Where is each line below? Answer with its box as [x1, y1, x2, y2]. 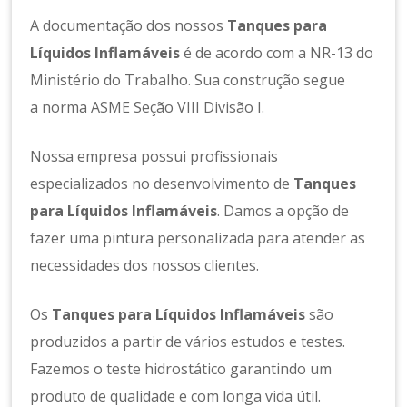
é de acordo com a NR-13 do [180, 42, 374, 63]
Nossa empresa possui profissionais [30, 145, 279, 166]
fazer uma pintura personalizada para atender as [30, 227, 366, 248]
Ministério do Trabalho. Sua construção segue [30, 69, 346, 90]
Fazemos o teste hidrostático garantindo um [30, 358, 333, 379]
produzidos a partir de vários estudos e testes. [30, 331, 346, 352]
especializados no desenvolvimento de [30, 173, 294, 194]
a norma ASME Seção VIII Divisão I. [30, 96, 265, 117]
